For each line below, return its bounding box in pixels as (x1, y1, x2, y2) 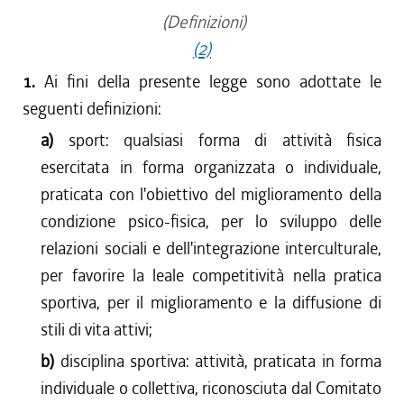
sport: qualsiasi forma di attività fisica (68, 129, 382, 151)
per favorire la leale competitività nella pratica (41, 264, 381, 287)
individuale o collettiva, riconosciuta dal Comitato (41, 377, 381, 399)
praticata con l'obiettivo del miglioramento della (41, 183, 381, 206)
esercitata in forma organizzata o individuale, (41, 156, 381, 179)
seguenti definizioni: (23, 97, 161, 120)
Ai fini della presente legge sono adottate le (44, 70, 381, 93)
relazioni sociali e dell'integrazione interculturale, (41, 237, 381, 260)
